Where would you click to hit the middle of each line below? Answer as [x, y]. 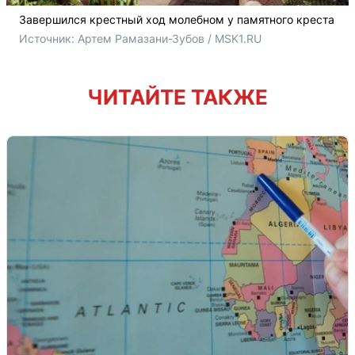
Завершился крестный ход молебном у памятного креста [177, 19]
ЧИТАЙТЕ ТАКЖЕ [177, 97]
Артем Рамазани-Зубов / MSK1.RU [170, 38]
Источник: [48, 38]
